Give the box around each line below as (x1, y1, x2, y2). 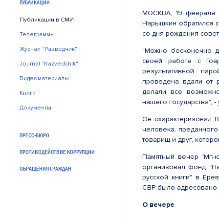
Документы (20, 104, 51, 111)
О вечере (142, 200, 175, 209)
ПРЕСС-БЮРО (20, 132, 49, 139)
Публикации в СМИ (20, 16, 74, 23)
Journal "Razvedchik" (20, 60, 78, 67)
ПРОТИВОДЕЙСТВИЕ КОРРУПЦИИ (20, 149, 95, 155)
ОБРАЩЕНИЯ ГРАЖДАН (20, 165, 71, 172)
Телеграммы (20, 31, 55, 38)
